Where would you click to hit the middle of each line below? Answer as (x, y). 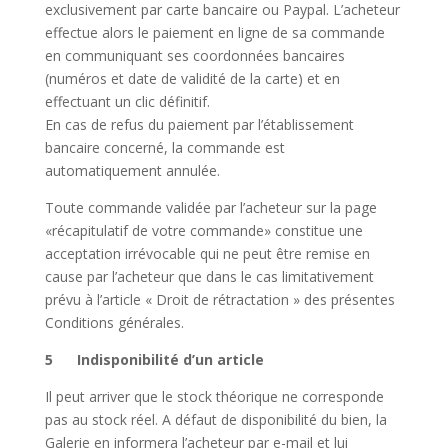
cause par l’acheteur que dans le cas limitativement (209, 277)
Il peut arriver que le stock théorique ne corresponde (214, 397)
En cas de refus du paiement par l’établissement (199, 125)
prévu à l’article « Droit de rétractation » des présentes (219, 300)
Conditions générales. (114, 323)
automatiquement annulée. (132, 171)
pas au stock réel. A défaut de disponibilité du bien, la (215, 420)
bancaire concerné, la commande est (164, 148)
